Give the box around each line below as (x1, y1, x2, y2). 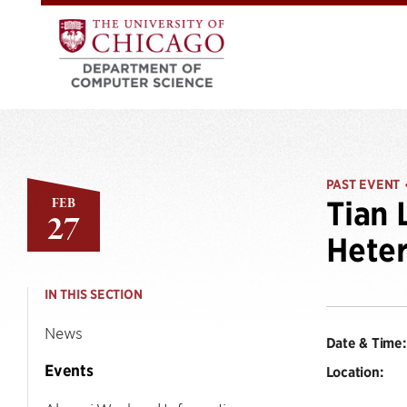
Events (45, 361, 94, 381)
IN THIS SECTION (45, 286, 143, 303)
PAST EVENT (325, 176, 400, 193)
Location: (325, 362, 383, 381)
